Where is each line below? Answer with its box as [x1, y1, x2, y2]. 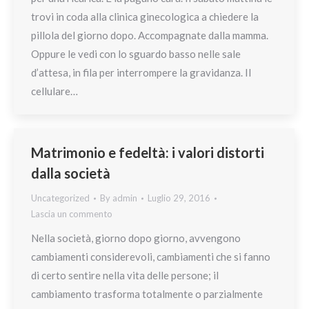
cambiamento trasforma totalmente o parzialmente [31, 288, 263, 300]
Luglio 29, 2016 [148, 192, 210, 203]
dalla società [31, 165, 110, 181]
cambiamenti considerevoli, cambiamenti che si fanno [31, 250, 270, 263]
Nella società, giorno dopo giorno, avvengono [31, 232, 241, 244]
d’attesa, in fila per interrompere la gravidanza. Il [31, 66, 251, 79]
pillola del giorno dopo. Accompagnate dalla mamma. [31, 29, 268, 41]
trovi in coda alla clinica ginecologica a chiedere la [31, 10, 259, 23]
